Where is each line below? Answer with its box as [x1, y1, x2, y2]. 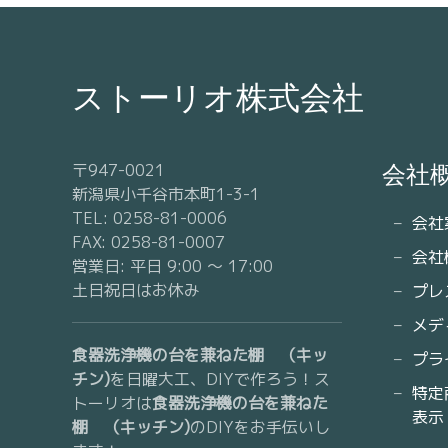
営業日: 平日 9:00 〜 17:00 [72, 255, 273, 277]
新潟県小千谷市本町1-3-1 [72, 183, 260, 205]
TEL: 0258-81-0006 [72, 207, 227, 229]
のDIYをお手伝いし [190, 416, 330, 438]
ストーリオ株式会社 [72, 78, 364, 117]
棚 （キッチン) [72, 416, 190, 438]
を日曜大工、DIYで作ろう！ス [110, 368, 330, 390]
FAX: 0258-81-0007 [72, 231, 225, 253]
